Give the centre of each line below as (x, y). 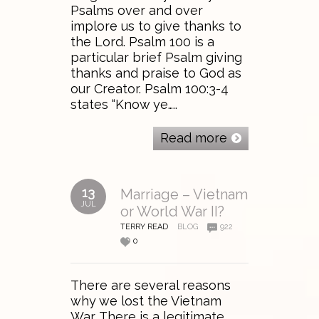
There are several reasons (151, 286)
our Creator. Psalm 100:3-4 (150, 89)
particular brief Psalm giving (156, 58)
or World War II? (172, 212)
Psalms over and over (137, 11)
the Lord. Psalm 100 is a (142, 42)
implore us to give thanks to (156, 26)
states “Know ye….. (124, 105)
